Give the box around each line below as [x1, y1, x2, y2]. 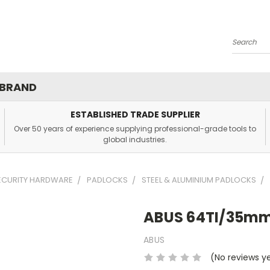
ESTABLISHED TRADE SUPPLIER [70, 108, 200, 121]
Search [232, 40, 262, 53]
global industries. [103, 134, 167, 145]
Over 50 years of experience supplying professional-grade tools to [14, 124, 256, 134]
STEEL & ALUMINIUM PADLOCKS [142, 174, 256, 186]
